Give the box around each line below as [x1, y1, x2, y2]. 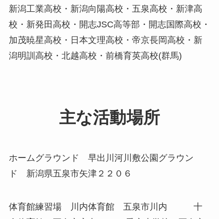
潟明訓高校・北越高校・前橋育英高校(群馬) [8, 50, 182, 61]
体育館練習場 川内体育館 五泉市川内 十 [8, 201, 202, 212]
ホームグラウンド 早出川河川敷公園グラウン [8, 153, 194, 163]
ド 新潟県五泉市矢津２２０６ [8, 168, 132, 178]
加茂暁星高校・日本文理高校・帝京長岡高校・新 [8, 35, 202, 45]
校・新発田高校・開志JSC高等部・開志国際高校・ [8, 19, 210, 29]
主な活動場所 [59, 108, 160, 127]
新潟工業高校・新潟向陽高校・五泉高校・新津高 [8, 3, 202, 14]
